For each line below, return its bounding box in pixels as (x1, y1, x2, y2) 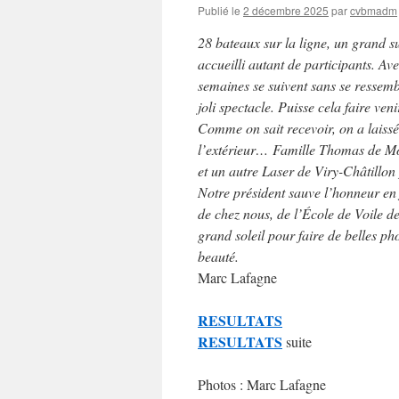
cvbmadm (350, 3, 397, 18)
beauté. (198, 247, 239, 265)
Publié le (198, 3, 240, 18)
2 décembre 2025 (243, 3, 329, 18)
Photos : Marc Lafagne (198, 375, 326, 394)
